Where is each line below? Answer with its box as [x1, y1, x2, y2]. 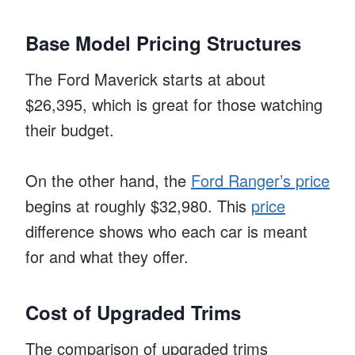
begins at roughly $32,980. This [25, 193, 251, 217]
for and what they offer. [25, 244, 189, 268]
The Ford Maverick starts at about [25, 67, 265, 90]
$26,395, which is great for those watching [25, 92, 323, 116]
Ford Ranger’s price [191, 168, 330, 192]
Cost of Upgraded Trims [25, 298, 241, 326]
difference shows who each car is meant [25, 219, 307, 242]
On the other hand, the [25, 168, 191, 192]
